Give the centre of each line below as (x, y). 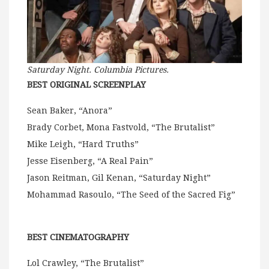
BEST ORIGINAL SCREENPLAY (86, 84)
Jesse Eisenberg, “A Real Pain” (90, 161)
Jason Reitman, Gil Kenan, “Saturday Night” (119, 177)
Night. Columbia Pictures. (118, 69)
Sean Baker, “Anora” (70, 110)
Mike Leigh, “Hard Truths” (83, 144)
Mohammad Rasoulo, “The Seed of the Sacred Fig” (131, 194)
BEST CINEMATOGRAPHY (78, 237)
